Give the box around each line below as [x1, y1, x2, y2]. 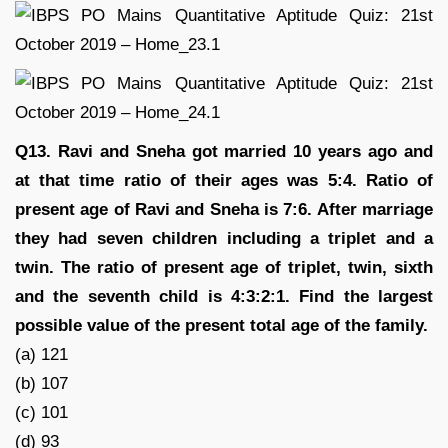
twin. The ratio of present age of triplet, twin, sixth [15, 257, 433, 277]
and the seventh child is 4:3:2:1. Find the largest [15, 286, 433, 306]
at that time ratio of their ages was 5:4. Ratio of [15, 170, 433, 190]
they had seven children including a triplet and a [15, 228, 433, 248]
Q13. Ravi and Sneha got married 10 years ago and [15, 141, 433, 161]
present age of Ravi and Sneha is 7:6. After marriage [15, 199, 433, 219]
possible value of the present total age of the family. [15, 315, 428, 335]
